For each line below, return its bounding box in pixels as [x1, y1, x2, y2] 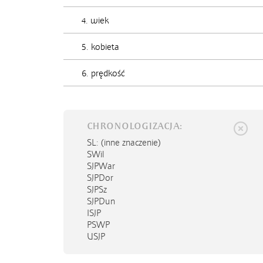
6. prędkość [82, 68, 125, 79]
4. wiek [82, 15, 109, 26]
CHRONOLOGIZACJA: [87, 120, 182, 132]
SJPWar [87, 161, 115, 171]
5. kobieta [82, 42, 119, 52]
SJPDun [87, 196, 115, 207]
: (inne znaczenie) [96, 137, 161, 148]
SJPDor [87, 173, 113, 183]
